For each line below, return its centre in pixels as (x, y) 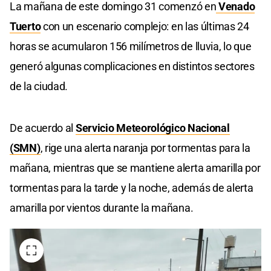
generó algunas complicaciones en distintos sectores (132, 67)
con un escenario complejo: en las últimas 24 (145, 27)
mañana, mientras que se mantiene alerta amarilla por (135, 168)
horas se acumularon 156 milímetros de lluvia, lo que (131, 47)
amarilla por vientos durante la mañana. (102, 208)
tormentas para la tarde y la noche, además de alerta (132, 188)
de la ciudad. (39, 87)
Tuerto (25, 27)
